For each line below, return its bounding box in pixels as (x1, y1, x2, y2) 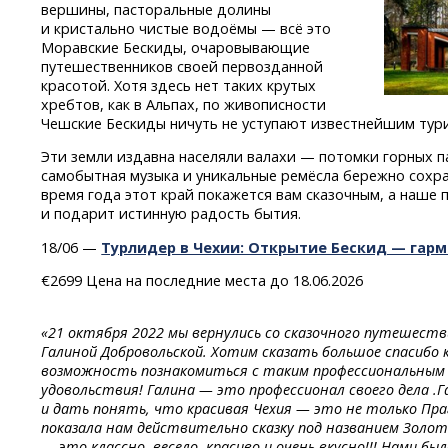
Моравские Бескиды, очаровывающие (41, 37, 311, 57)
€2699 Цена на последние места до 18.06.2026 (41, 271, 364, 291)
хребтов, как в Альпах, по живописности (41, 94, 327, 114)
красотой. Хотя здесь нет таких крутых (41, 75, 317, 95)
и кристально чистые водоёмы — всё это (41, 18, 332, 38)
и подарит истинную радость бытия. (41, 204, 302, 224)
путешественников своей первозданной (41, 56, 324, 76)
